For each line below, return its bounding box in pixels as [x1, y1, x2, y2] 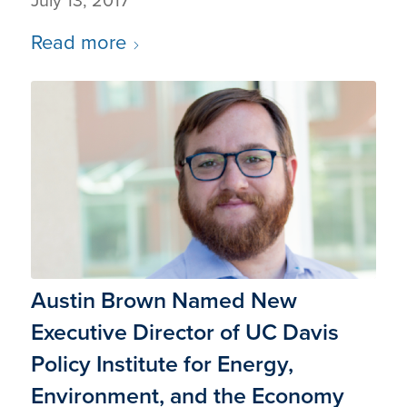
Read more [30, 27, 126, 58]
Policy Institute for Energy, [30, 346, 293, 381]
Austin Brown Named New [30, 283, 297, 317]
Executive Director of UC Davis [30, 314, 339, 349]
